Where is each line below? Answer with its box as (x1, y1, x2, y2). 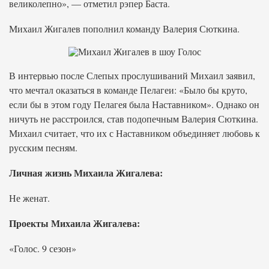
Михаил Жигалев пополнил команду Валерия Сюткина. (9, 22, 240, 35)
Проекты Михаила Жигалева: (9, 216, 140, 230)
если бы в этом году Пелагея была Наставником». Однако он (9, 98, 259, 110)
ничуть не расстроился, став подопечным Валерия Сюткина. (9, 112, 258, 125)
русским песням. (9, 141, 77, 154)
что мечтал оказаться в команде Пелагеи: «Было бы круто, (9, 83, 247, 96)
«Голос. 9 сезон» (9, 242, 76, 255)
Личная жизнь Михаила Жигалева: (9, 166, 163, 180)
